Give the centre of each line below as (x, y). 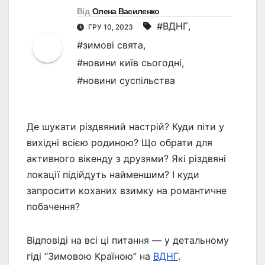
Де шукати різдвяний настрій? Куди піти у (125, 127)
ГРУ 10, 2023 (111, 27)
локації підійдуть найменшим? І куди (113, 175)
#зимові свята (110, 45)
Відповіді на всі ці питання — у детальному (128, 240)
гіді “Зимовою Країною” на (90, 256)
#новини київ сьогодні (129, 63)
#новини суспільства (126, 81)
